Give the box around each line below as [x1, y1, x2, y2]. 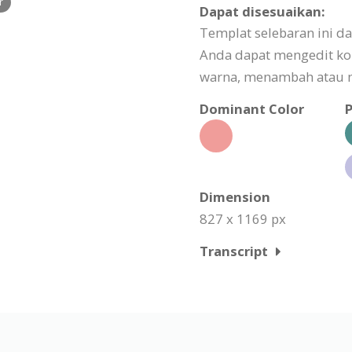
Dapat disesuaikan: [200, 2, 325, 20]
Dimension [200, 188, 270, 206]
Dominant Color [200, 100, 304, 118]
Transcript [200, 242, 268, 260]
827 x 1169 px [200, 210, 286, 228]
